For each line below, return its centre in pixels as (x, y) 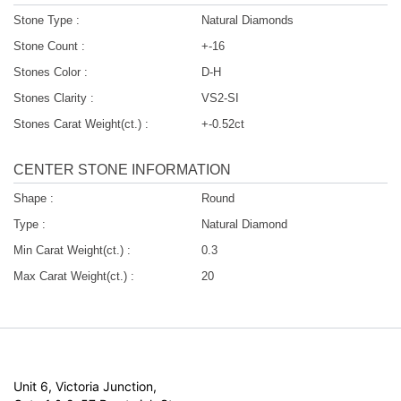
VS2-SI (220, 98)
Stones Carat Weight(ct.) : (81, 124)
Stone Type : (47, 21)
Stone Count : (49, 47)
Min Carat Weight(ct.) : (72, 251)
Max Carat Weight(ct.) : (74, 277)
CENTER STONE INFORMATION (122, 170)
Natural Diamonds (247, 21)
